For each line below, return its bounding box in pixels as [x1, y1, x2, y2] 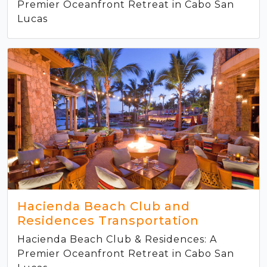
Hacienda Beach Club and [17, 198, 190, 213]
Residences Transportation [17, 213, 199, 228]
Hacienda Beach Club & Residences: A [17, 233, 217, 245]
